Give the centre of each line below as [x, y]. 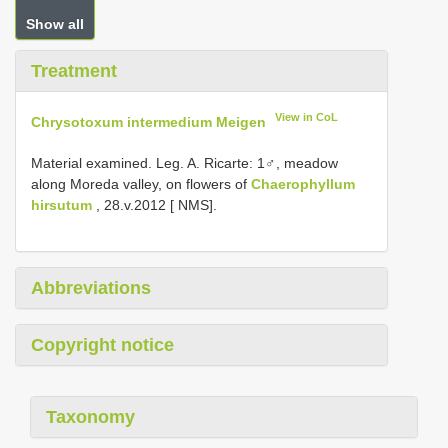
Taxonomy [90, 416]
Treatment [74, 71]
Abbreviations [91, 287]
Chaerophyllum [303, 183]
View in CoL [307, 117]
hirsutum [61, 204]
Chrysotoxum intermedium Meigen [148, 121]
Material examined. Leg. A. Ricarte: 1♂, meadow [184, 162]
